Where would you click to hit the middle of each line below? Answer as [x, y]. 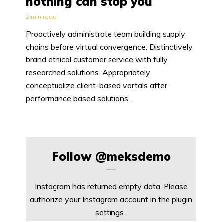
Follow [73, 156]
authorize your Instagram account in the [101, 199]
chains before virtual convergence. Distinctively [109, 47]
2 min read [41, 17]
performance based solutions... [79, 98]
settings [110, 212]
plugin [182, 199]
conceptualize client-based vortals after [96, 85]
